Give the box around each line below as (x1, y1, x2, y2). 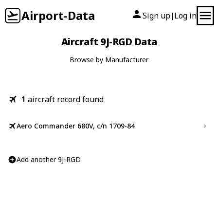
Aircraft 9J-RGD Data (61, 35, 157, 48)
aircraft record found (28, 94, 104, 105)
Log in (174, 10, 197, 21)
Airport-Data (21, 7, 95, 23)
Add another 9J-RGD (17, 155, 81, 164)
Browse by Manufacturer (70, 55, 148, 64)
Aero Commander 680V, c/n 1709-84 (17, 121, 135, 130)
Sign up (143, 10, 170, 21)
